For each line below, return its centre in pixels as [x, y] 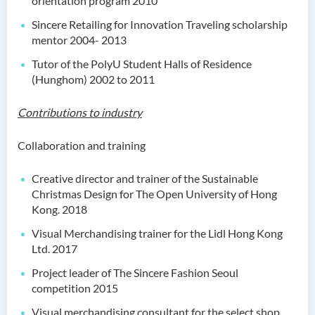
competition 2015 [75, 288]
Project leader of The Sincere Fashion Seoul [135, 272]
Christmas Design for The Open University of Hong [154, 194]
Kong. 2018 [59, 209]
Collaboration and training [82, 145]
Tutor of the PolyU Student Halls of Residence [142, 64]
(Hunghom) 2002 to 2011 [93, 79]
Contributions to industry [80, 112]
